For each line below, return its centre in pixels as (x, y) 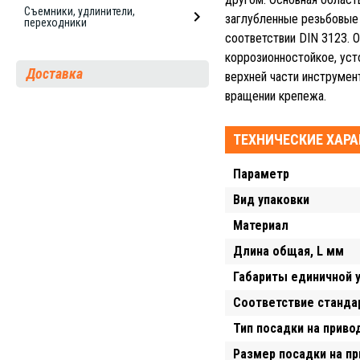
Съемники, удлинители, (80, 11)
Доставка (55, 74)
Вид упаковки (271, 200)
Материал (261, 225)
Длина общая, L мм (288, 251)
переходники (55, 22)
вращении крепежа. (276, 96)
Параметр (261, 174)
